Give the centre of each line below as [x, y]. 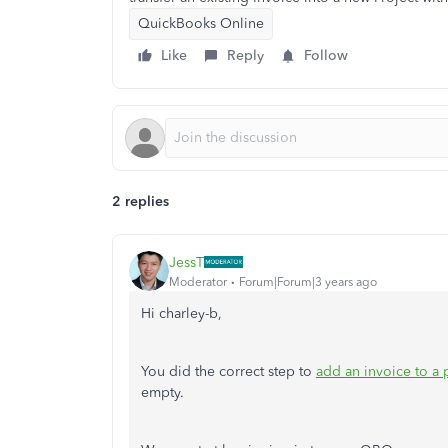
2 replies [140, 201]
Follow [326, 55]
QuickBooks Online [201, 23]
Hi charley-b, [181, 313]
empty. [162, 392]
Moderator [198, 281]
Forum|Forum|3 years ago [308, 281]
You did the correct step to [228, 371]
